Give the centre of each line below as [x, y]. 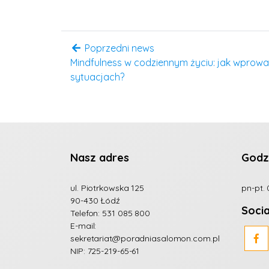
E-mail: [83, 225]
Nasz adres [100, 157]
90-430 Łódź [95, 200]
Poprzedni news [118, 48]
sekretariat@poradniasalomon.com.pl [145, 238]
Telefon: [86, 213]
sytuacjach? [97, 77]
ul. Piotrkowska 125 [107, 188]
